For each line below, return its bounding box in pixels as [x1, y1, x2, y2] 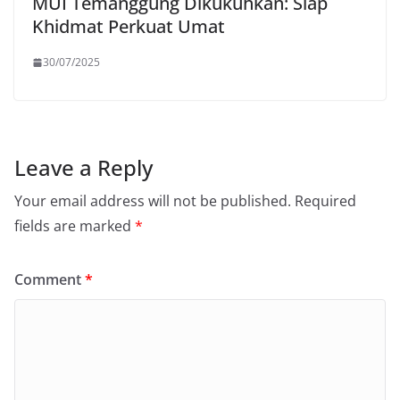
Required [295, 191, 356, 212]
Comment [14, 270, 85, 290]
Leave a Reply [14, 153, 153, 183]
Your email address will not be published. [14, 191, 291, 212]
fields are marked [14, 216, 135, 237]
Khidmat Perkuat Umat [32, 14, 225, 39]
